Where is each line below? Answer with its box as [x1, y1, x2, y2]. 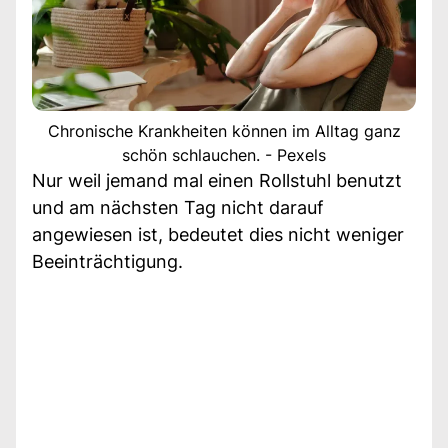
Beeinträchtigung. [32, 250, 183, 272]
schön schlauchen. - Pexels [122, 144, 326, 165]
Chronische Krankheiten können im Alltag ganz [47, 120, 401, 141]
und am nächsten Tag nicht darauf [32, 196, 324, 218]
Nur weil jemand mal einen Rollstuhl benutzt [32, 169, 402, 191]
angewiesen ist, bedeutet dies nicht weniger [32, 223, 404, 245]
